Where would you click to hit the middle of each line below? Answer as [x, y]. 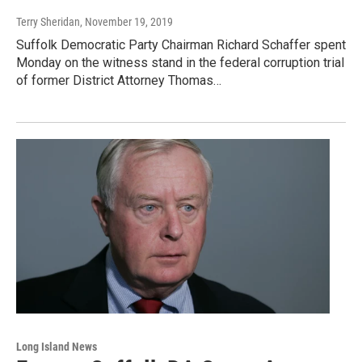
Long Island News [57, 346]
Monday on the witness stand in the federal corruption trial [180, 62]
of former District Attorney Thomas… [119, 80]
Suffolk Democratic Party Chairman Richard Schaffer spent [181, 44]
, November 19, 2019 [126, 21]
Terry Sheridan [48, 21]
